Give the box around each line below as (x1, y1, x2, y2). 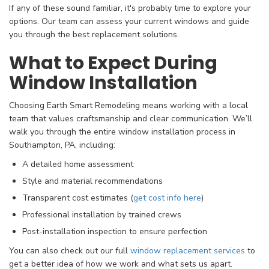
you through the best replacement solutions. (9, 29, 179, 41)
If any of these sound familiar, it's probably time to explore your (9, 2, 251, 14)
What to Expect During (9, 50, 217, 76)
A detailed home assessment (22, 159, 133, 171)
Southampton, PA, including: (9, 139, 115, 151)
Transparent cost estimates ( (22, 192, 133, 204)
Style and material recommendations (22, 175, 163, 187)
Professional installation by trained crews (22, 209, 181, 221)
